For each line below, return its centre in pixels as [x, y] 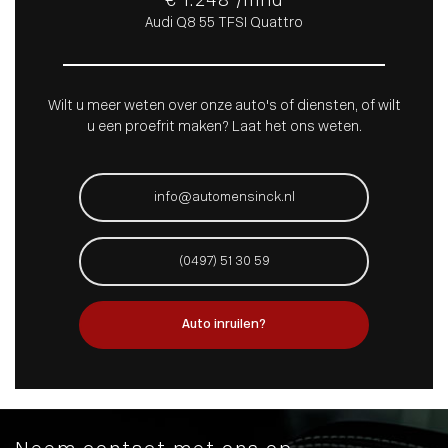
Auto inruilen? [224, 325]
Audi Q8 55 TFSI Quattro [224, 24]
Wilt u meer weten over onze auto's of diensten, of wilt [224, 107]
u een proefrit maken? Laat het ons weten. [224, 128]
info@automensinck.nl [224, 198]
